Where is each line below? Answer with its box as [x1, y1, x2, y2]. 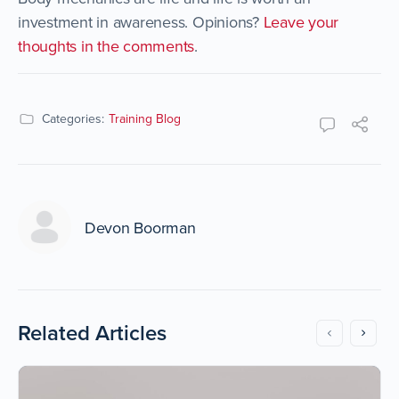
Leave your [263, 10, 339, 33]
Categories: [42, 110, 104, 128]
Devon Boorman [85, 216, 196, 239]
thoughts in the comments [18, 34, 195, 57]
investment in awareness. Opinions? [18, 10, 264, 33]
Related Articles [18, 317, 167, 349]
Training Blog [109, 110, 181, 128]
